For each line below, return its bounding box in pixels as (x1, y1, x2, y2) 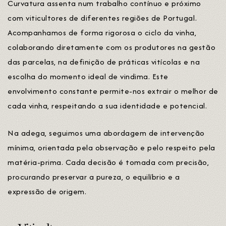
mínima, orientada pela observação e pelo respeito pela (8, 141, 215, 153)
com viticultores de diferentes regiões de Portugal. (8, 12, 197, 24)
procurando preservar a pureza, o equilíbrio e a (8, 171, 180, 183)
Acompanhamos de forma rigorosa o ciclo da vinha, (8, 26, 197, 38)
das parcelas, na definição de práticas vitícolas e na (8, 55, 200, 68)
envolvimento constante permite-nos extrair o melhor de (8, 85, 218, 97)
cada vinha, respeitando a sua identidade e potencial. (8, 99, 207, 111)
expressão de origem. (8, 185, 87, 197)
